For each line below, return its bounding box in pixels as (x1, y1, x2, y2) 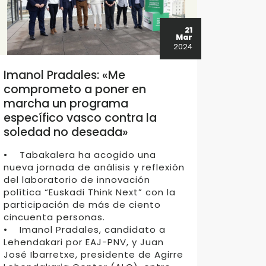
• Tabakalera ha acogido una (4, 148, 157, 161)
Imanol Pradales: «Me (4, 67, 126, 83)
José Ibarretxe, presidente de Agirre (4, 248, 184, 261)
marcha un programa (4, 96, 129, 112)
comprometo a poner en (4, 81, 147, 97)
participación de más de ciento (4, 198, 161, 211)
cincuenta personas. (4, 211, 106, 223)
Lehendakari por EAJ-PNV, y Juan (4, 236, 164, 248)
